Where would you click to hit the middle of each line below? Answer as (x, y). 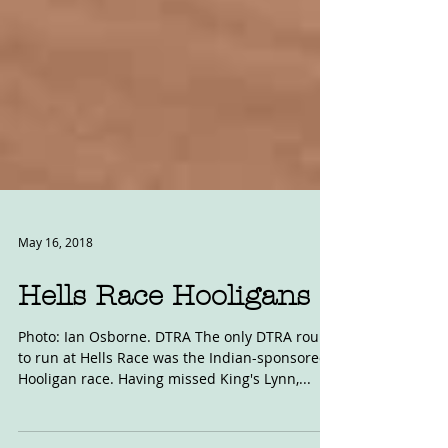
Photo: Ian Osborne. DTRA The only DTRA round (177, 391)
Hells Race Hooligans (164, 351)
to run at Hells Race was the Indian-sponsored (173, 412)
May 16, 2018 (55, 297)
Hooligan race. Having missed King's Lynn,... (164, 433)
